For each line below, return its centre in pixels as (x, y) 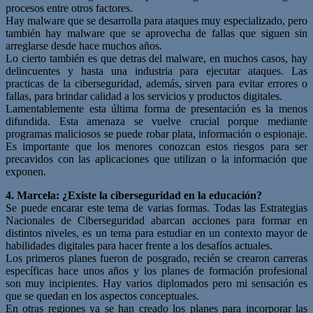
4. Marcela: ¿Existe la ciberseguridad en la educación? (134, 195)
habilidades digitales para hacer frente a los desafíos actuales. (139, 245)
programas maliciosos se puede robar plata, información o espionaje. (156, 133)
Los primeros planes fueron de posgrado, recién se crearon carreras (156, 258)
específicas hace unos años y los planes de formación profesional (156, 270)
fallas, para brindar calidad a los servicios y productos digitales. (144, 96)
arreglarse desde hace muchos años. (84, 45)
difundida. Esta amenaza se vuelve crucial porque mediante (156, 121)
